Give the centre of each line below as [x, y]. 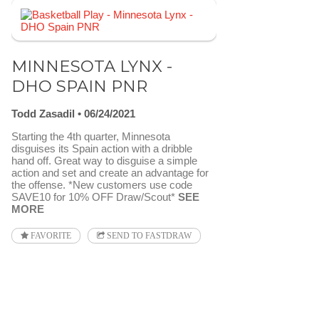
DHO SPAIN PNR [79, 86]
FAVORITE [50, 235]
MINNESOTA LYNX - [92, 66]
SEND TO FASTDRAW [148, 235]
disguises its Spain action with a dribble [102, 148]
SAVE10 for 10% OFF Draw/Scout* [95, 197]
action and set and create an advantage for [110, 172]
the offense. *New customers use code [102, 184]
